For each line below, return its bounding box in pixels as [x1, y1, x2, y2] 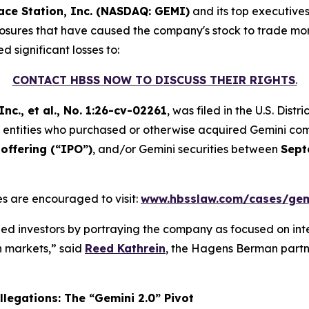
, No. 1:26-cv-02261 [57, 103, 167, 117]
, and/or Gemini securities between [92, 141, 281, 156]
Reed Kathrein [85, 241, 166, 255]
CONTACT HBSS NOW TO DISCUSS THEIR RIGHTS [12, 72, 295, 87]
